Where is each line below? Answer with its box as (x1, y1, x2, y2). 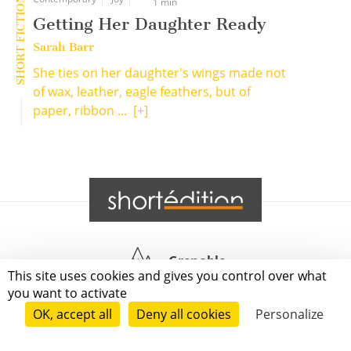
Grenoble (168, 251, 226, 270)
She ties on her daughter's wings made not (33, 64, 286, 81)
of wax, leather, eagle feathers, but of (33, 83, 251, 100)
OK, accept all (33, 306, 112, 323)
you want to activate (8, 284, 127, 302)
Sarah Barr (33, 40, 94, 54)
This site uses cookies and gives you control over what (8, 267, 327, 284)
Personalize (255, 306, 324, 323)
